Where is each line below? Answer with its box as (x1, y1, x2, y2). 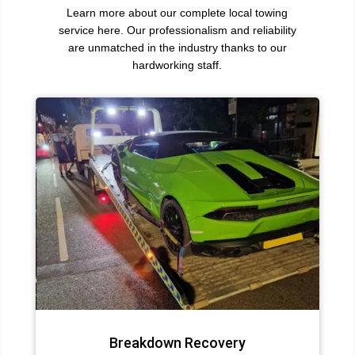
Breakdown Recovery (109, 334, 246, 352)
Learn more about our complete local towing (67, 6, 288, 19)
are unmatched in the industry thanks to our (67, 40, 287, 54)
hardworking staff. (132, 58, 223, 71)
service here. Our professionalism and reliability (58, 23, 296, 36)
